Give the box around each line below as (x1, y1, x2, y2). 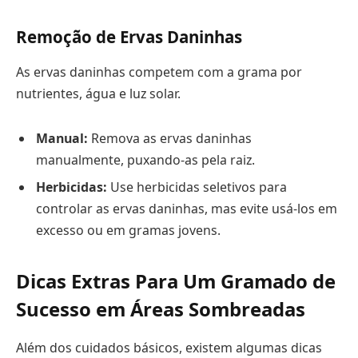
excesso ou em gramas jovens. (36, 221, 221, 239)
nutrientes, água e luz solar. (16, 84, 181, 102)
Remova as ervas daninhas (88, 129, 252, 147)
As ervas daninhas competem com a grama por (16, 62, 302, 81)
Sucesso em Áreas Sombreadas (16, 295, 305, 322)
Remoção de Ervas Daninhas (16, 26, 242, 49)
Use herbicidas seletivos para (107, 177, 287, 196)
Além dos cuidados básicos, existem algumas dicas (16, 338, 322, 356)
